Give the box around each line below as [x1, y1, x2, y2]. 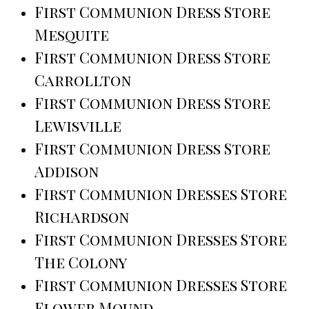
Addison [34, 161, 99, 182]
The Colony [34, 252, 127, 273]
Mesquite [34, 24, 109, 46]
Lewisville [34, 115, 121, 137]
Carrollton [34, 70, 131, 91]
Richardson [34, 206, 129, 228]
